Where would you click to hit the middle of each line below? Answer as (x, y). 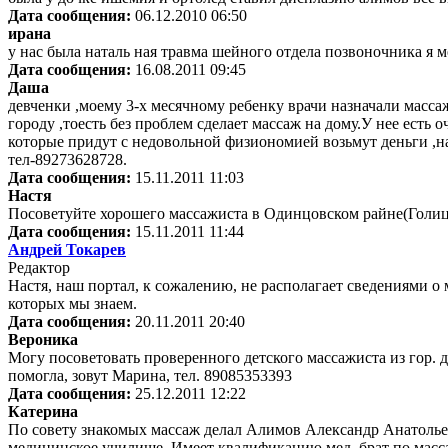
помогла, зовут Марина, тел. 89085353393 (150, 376)
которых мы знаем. (72, 304)
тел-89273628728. (67, 160)
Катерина (43, 412)
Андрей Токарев (67, 250)
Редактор (39, 268)
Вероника (43, 340)
